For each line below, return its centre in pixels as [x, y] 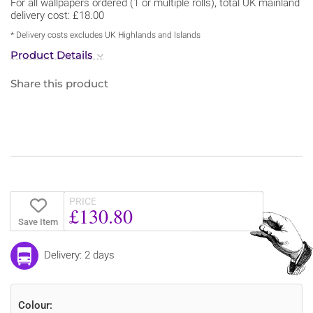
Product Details [52, 54]
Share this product [59, 83]
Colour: [35, 305]
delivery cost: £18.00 [57, 15]
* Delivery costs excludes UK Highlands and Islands [105, 35]
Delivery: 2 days [79, 255]
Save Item [38, 221]
